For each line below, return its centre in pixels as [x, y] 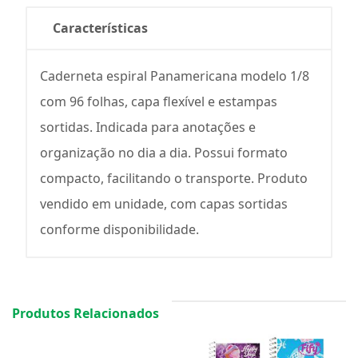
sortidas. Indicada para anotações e [148, 127]
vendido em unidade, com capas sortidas [164, 203]
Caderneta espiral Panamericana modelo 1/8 [175, 76]
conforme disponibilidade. [119, 229]
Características [100, 28]
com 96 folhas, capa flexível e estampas [159, 101]
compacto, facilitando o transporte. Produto [174, 178]
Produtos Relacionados [86, 313]
